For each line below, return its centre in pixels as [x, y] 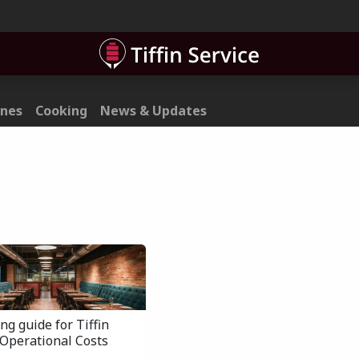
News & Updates [153, 111]
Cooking [61, 111]
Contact [50, 16]
